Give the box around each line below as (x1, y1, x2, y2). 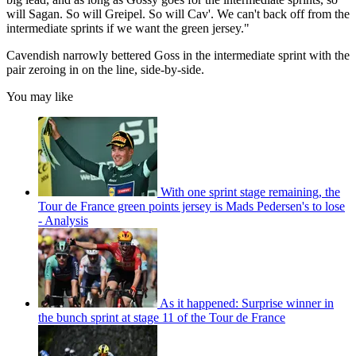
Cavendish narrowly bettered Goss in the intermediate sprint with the (6, 48, 350, 62)
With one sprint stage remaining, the (161, 184, 340, 199)
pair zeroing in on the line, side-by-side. (6, 62, 204, 76)
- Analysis (38, 213, 88, 227)
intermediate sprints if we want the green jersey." (6, 21, 250, 35)
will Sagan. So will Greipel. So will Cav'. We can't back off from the (6, 6, 350, 21)
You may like (6, 89, 73, 103)
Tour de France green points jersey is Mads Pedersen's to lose (38, 199, 345, 213)
